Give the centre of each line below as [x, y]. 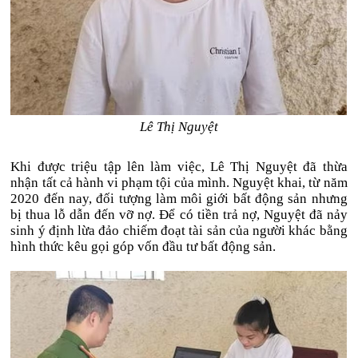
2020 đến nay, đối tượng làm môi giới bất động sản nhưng [179, 199]
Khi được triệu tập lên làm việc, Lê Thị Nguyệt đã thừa [179, 167]
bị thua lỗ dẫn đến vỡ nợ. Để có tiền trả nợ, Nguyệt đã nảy [179, 215]
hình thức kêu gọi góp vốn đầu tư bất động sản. [143, 247]
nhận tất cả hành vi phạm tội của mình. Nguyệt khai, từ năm [179, 183]
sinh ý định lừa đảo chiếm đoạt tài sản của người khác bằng [179, 231]
